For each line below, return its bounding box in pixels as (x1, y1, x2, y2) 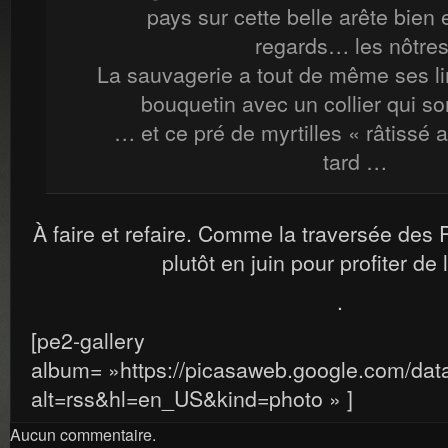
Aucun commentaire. (10, 423, 156, 446)
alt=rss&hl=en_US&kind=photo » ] (31, 382, 353, 413)
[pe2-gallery (31, 324, 145, 355)
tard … (323, 145, 387, 176)
